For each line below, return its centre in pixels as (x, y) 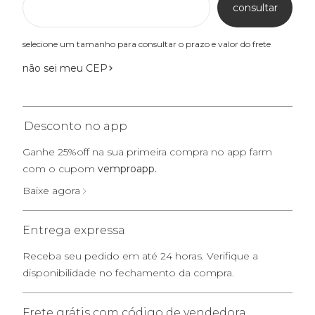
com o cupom (60, 169)
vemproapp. (127, 169)
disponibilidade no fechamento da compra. (128, 273)
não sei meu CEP (65, 68)
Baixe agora (51, 191)
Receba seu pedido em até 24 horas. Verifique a (140, 256)
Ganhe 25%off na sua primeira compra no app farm (147, 152)
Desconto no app (76, 126)
